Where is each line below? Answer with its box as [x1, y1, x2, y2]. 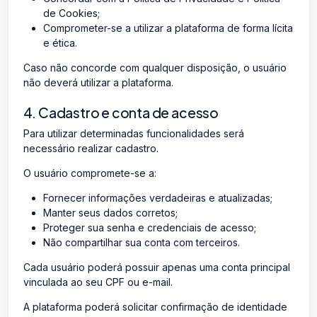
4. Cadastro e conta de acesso [23, 103, 219, 121]
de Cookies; [42, 6, 100, 19]
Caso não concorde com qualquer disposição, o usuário [23, 61, 287, 74]
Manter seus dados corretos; [42, 206, 178, 219]
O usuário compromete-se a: [23, 166, 156, 179]
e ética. [42, 36, 77, 49]
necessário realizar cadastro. [23, 142, 158, 154]
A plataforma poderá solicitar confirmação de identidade [23, 300, 287, 313]
